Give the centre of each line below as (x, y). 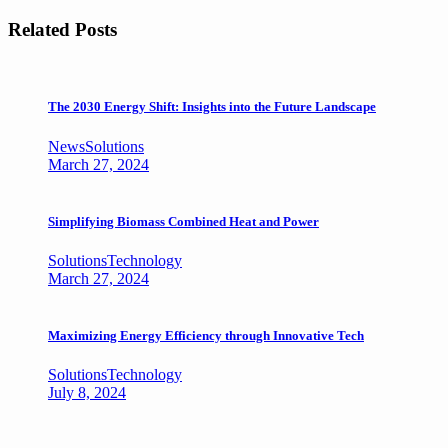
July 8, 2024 (87, 393)
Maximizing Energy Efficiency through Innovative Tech (206, 336)
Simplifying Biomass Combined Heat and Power (183, 221)
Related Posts (62, 29)
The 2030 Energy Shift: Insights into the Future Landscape (212, 107)
